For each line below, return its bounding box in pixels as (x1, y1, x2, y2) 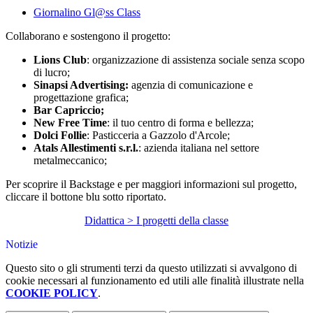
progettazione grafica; (34, 92, 131, 104)
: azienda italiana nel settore (138, 142, 259, 154)
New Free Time (34, 117, 107, 129)
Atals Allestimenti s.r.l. (34, 142, 138, 154)
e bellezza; (208, 117, 256, 129)
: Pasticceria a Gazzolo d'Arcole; (87, 129, 230, 142)
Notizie (6, 238, 38, 251)
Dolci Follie (34, 129, 87, 142)
